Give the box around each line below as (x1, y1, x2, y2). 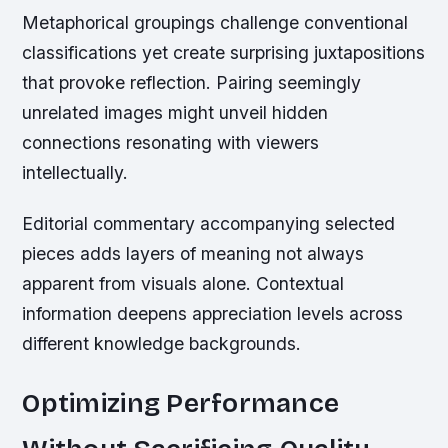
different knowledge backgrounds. (22, 333, 302, 355)
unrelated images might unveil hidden (22, 102, 329, 124)
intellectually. (22, 162, 129, 184)
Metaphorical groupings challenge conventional (22, 12, 409, 34)
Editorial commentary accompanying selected (22, 213, 396, 235)
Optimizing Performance (22, 387, 340, 420)
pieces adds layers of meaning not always (22, 243, 365, 265)
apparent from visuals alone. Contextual (22, 273, 345, 295)
